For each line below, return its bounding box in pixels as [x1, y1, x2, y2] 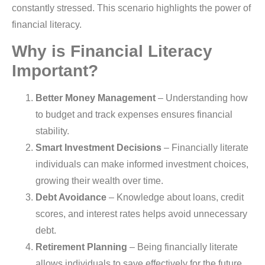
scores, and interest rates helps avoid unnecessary [35, 209, 247, 219]
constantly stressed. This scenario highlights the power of [12, 2, 251, 13]
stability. [35, 126, 69, 137]
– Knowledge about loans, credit [106, 192, 244, 203]
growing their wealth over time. [35, 176, 163, 186]
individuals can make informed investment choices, [35, 159, 248, 170]
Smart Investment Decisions [35, 143, 161, 153]
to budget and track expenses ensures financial [35, 109, 232, 120]
